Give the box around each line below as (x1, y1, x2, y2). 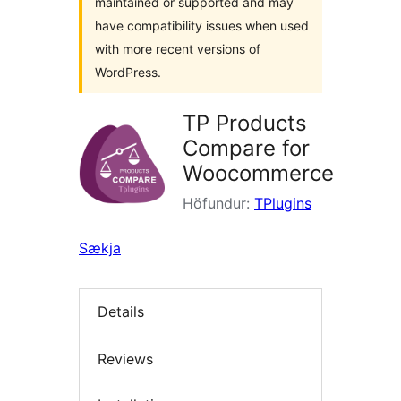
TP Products (183, 110, 307, 136)
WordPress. (95, 64, 161, 80)
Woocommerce (183, 160, 334, 186)
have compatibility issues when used (95, 18, 309, 33)
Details (98, 303, 144, 321)
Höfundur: (183, 194, 254, 212)
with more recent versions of (95, 41, 260, 56)
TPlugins (254, 194, 311, 212)
